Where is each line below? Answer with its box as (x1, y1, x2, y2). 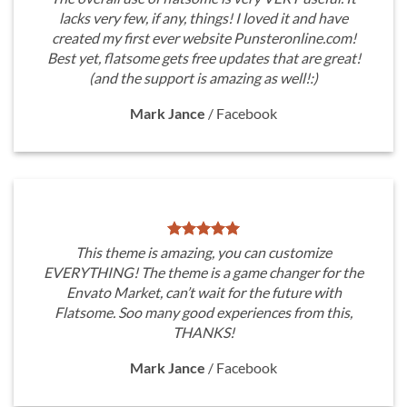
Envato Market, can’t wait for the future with (65, 283, 342, 301)
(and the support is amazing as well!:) (89, 69, 318, 86)
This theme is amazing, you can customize (75, 243, 332, 261)
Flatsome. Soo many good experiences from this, (55, 303, 352, 321)
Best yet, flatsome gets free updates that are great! (46, 49, 361, 66)
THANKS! (173, 323, 234, 341)
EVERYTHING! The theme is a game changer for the (44, 263, 363, 281)
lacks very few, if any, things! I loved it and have (59, 9, 348, 26)
